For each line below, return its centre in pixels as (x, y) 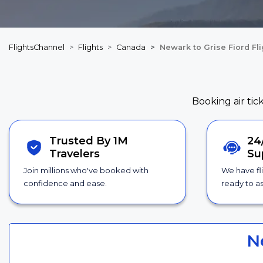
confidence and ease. (65, 183)
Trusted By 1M (89, 141)
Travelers (75, 154)
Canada (131, 47)
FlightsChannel (37, 47)
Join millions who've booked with (86, 171)
